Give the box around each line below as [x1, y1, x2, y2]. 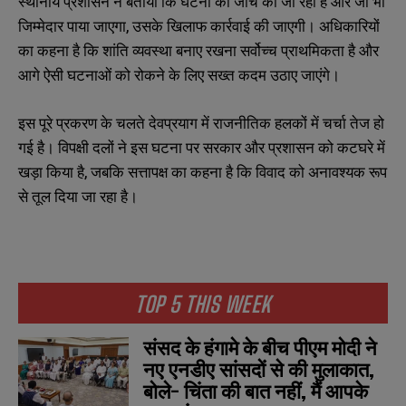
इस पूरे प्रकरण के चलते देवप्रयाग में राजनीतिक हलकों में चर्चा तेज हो [18, 111, 384, 133]
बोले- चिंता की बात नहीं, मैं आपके [143, 378, 369, 403]
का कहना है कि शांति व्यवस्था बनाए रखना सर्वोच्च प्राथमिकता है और [18, 39, 379, 61]
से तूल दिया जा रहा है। [18, 185, 138, 207]
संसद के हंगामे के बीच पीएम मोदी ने [143, 334, 378, 360]
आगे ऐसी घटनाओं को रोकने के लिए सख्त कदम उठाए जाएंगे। [18, 63, 340, 85]
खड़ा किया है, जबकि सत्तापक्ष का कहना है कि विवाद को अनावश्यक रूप [18, 160, 387, 182]
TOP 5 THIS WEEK [135, 290, 271, 317]
